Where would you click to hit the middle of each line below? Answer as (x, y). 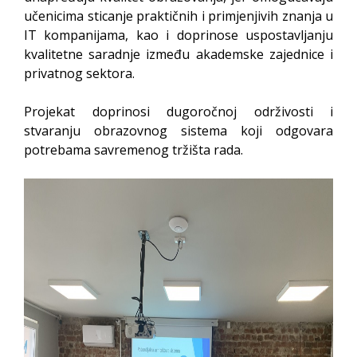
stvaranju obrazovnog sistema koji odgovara (178, 131)
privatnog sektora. (79, 73)
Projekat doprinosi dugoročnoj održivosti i (178, 112)
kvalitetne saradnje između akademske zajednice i (178, 54)
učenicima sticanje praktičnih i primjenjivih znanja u (178, 16)
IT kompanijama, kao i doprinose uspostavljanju (178, 35)
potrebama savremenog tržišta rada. (133, 150)
